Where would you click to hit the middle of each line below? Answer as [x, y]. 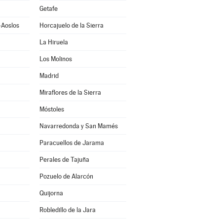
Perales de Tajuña [64, 160]
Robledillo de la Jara [67, 210]
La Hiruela [54, 42]
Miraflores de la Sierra [70, 92]
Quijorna [51, 193]
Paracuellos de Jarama [72, 143]
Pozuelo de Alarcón [66, 176]
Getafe [48, 9]
